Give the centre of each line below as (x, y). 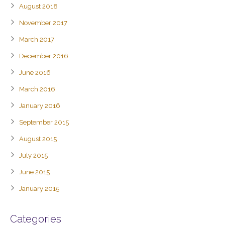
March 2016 (37, 89)
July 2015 (33, 155)
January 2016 (40, 106)
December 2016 (44, 56)
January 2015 (39, 189)
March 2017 (37, 39)
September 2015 (44, 122)
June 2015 (34, 172)
